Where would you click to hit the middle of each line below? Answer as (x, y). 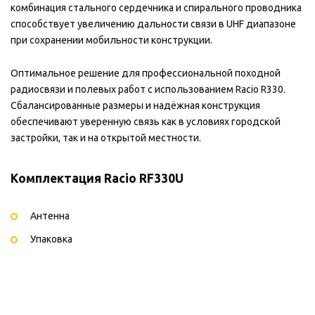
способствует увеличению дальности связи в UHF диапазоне (153, 24)
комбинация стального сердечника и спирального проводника (156, 8)
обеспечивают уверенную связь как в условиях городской (146, 122)
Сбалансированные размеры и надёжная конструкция (135, 106)
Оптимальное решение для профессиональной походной (146, 73)
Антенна (50, 216)
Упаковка (51, 239)
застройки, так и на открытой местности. (106, 138)
